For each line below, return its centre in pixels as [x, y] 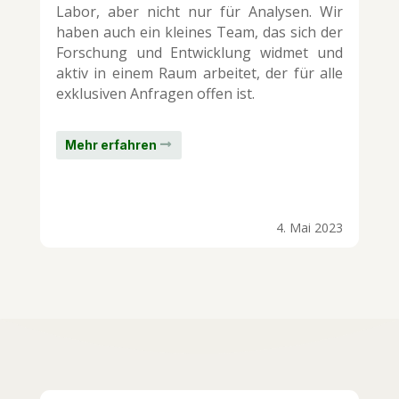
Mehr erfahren [110, 145]
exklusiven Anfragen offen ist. [155, 94]
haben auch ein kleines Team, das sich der [199, 33]
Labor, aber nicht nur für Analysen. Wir [199, 12]
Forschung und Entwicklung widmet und [199, 53]
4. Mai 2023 [310, 227]
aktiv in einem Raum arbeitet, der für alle [199, 73]
